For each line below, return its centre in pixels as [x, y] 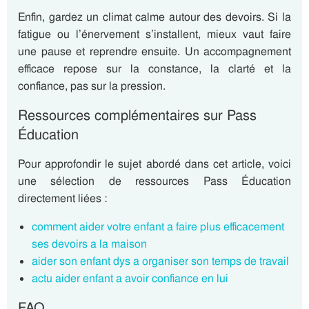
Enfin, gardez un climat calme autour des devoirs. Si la [154, 17]
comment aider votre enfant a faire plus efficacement [158, 227]
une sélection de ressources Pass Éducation [154, 181]
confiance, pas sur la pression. [92, 86]
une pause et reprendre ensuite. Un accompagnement [154, 51]
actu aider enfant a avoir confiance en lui [130, 278]
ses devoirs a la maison [89, 244]
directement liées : [62, 198]
